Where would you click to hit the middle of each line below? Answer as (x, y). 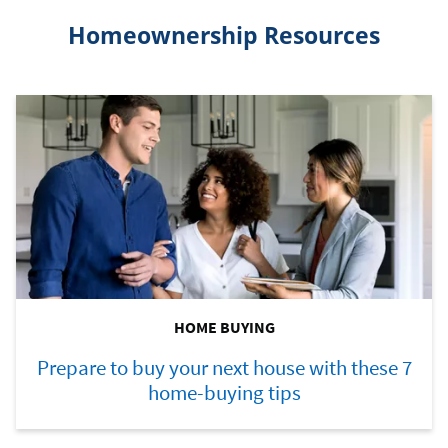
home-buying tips (224, 392)
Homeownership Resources (224, 34)
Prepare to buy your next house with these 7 (224, 367)
